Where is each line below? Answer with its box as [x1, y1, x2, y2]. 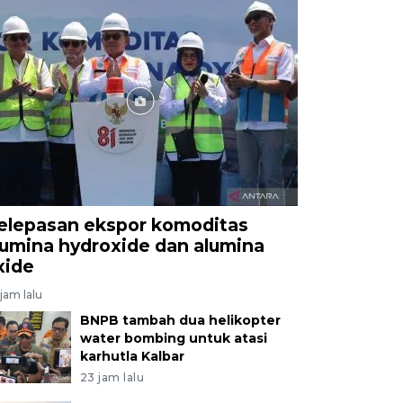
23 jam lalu [79, 370, 145, 384]
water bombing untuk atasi [79, 329, 267, 346]
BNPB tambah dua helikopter [79, 311, 281, 328]
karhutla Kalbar [79, 347, 184, 364]
